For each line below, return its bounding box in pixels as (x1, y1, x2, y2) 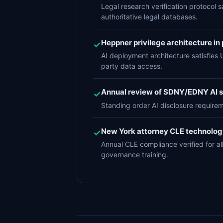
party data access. (101, 62, 162, 71)
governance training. (101, 150, 168, 159)
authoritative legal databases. (101, 12, 198, 21)
